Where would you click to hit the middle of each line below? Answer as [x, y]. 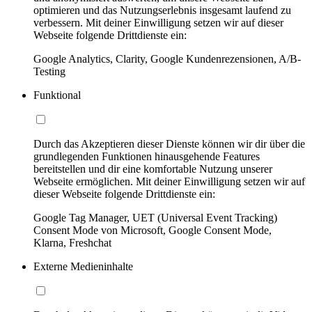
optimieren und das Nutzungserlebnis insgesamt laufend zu [162, 10]
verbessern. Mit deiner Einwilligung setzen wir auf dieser [158, 23]
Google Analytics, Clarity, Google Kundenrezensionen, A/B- [167, 59]
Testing [49, 72]
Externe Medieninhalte [83, 267]
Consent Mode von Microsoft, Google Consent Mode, [153, 231]
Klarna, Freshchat [72, 243]
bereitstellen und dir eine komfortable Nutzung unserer [153, 169]
